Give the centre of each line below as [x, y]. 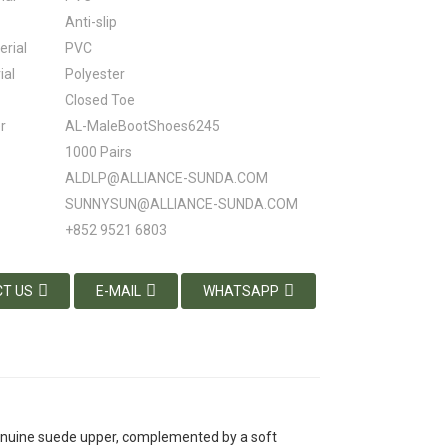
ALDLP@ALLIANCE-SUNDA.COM [166, 178]
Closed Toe [100, 100]
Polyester [95, 74]
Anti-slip [91, 22]
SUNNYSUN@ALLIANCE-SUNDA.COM [181, 204]
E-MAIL [118, 291]
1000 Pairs [98, 152]
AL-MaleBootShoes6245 [142, 126]
